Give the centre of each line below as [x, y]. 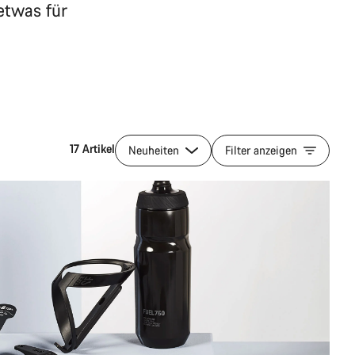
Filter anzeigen [261, 150]
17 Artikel [92, 149]
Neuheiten [155, 150]
